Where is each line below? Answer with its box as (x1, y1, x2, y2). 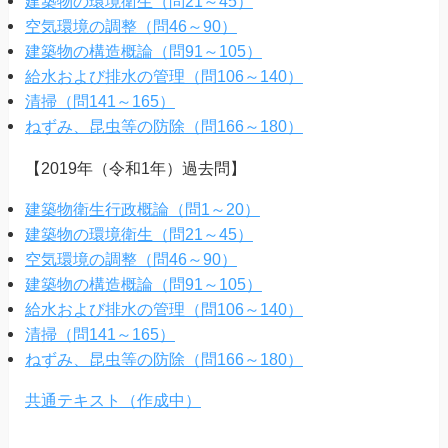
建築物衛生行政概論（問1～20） (24, 199, 260, 218)
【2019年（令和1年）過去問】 (24, 158, 246, 177)
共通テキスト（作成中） (24, 390, 201, 409)
